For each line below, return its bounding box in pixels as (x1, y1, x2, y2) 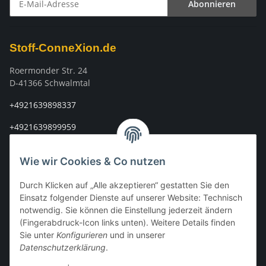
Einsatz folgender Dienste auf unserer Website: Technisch (20, 192, 242, 203)
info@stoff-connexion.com (9, 142, 113, 154)
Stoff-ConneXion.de (9, 41, 116, 54)
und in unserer (107, 230, 165, 240)
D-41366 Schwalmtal (9, 77, 90, 88)
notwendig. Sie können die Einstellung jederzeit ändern (20, 205, 232, 216)
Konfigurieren (56, 230, 107, 240)
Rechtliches (9, 197, 56, 208)
